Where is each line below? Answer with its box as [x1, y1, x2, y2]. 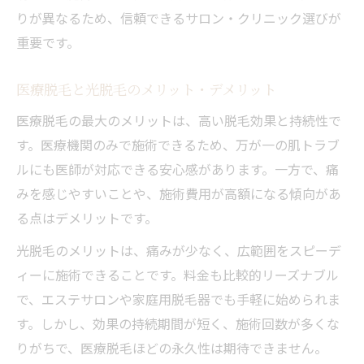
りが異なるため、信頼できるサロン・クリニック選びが [16, 7, 341, 28]
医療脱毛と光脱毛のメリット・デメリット [16, 79, 276, 98]
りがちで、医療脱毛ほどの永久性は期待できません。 [16, 337, 327, 357]
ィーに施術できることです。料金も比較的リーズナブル [16, 264, 339, 284]
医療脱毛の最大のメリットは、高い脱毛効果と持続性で [16, 110, 341, 130]
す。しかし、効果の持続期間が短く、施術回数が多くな [16, 313, 340, 333]
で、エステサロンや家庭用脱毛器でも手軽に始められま [16, 288, 340, 309]
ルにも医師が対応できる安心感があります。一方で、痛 [16, 158, 339, 179]
